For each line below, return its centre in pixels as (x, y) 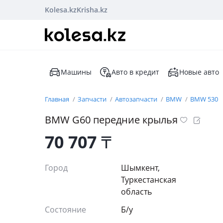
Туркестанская (149, 180)
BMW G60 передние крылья (111, 120)
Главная (58, 99)
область (136, 192)
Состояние (66, 210)
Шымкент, (140, 168)
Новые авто (199, 72)
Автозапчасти (137, 99)
